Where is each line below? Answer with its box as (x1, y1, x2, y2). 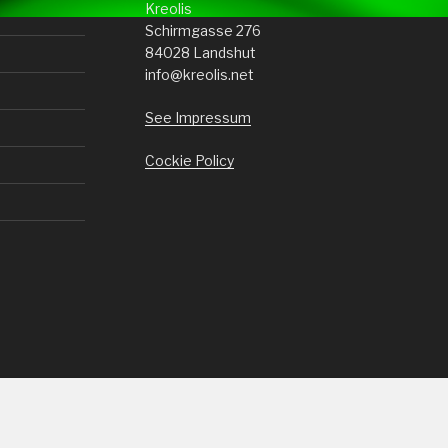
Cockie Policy (144, 151, 234, 169)
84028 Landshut (144, 43, 256, 61)
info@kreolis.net (144, 65, 254, 83)
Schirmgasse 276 (144, 21, 261, 39)
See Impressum (144, 108, 251, 126)
